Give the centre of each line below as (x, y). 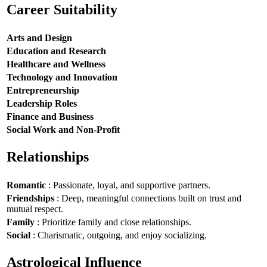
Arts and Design (39, 38)
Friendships (30, 198)
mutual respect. (35, 209)
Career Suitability (62, 10)
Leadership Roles (42, 103)
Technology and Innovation (62, 77)
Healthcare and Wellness (56, 64)
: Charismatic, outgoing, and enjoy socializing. (119, 235)
